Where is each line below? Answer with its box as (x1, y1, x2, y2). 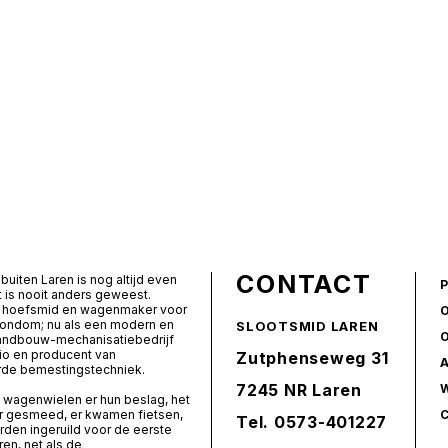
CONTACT (236, 269, 373, 299)
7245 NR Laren (236, 380, 362, 400)
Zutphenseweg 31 (236, 348, 389, 368)
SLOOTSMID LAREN (236, 318, 379, 334)
